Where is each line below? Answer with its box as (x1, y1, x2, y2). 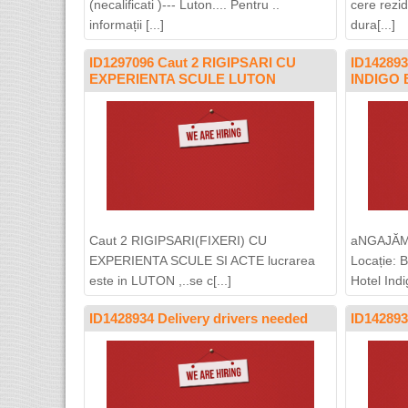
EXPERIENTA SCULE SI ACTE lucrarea (89, 253, 315, 268)
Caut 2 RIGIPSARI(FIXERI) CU (89, 233, 267, 248)
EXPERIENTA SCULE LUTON (89, 71, 276, 87)
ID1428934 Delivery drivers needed (89, 311, 308, 326)
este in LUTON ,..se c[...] (89, 273, 231, 288)
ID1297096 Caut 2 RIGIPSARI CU (89, 55, 296, 70)
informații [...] (89, 17, 164, 32)
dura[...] (351, 17, 396, 32)
